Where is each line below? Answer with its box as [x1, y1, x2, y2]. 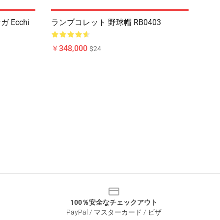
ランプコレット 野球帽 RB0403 [51, 18, 161, 27]
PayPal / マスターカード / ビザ [66, 208, 162, 216]
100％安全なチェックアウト [70, 198, 158, 206]
